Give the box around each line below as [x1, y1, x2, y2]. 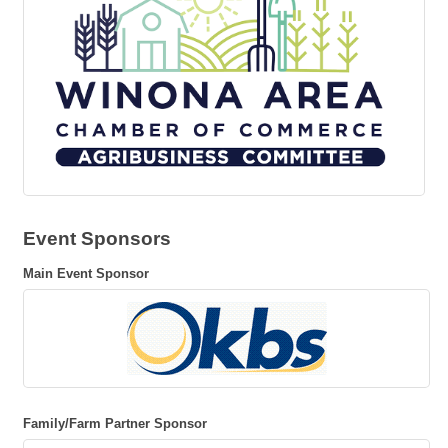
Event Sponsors [23, 227, 171, 249]
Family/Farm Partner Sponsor [23, 415, 207, 431]
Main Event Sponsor [23, 265, 149, 281]
